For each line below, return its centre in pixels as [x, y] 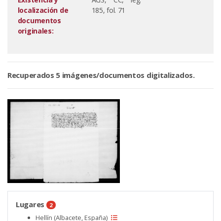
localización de [43, 10]
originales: [36, 31]
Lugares [31, 204]
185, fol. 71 [109, 10]
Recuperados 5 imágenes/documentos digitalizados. [101, 75]
